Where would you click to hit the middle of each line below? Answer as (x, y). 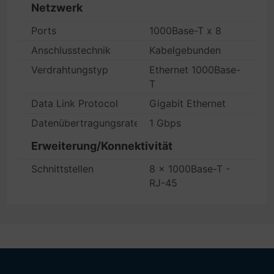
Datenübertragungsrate (85, 123)
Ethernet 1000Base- (195, 70)
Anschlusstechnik (71, 50)
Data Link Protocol (75, 103)
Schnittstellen (62, 169)
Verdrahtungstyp (70, 70)
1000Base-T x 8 (185, 31)
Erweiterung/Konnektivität (102, 146)
